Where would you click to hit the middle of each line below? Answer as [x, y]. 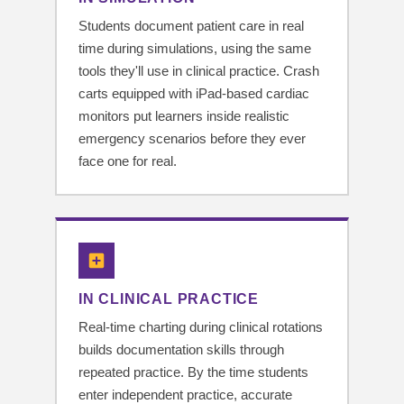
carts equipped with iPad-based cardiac [194, 94]
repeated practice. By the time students [193, 372]
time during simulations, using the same [195, 49]
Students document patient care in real [191, 26]
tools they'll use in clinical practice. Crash [199, 71]
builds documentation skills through [181, 350]
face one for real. [128, 161]
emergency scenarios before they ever [192, 139]
